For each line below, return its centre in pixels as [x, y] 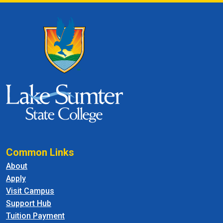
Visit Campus [30, 191]
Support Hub [29, 203]
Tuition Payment [35, 216]
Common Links [40, 152]
